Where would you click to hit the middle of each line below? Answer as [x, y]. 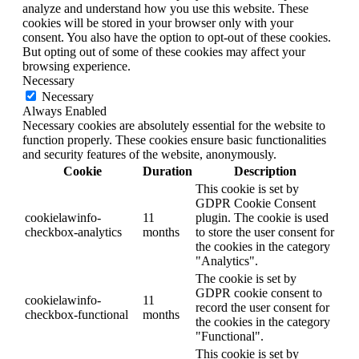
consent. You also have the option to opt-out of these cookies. [177, 38]
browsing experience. [77, 67]
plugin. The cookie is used [262, 218]
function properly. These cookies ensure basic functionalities [174, 140]
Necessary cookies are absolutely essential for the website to [174, 126]
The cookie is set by [246, 279]
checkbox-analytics [73, 232]
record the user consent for [262, 308]
